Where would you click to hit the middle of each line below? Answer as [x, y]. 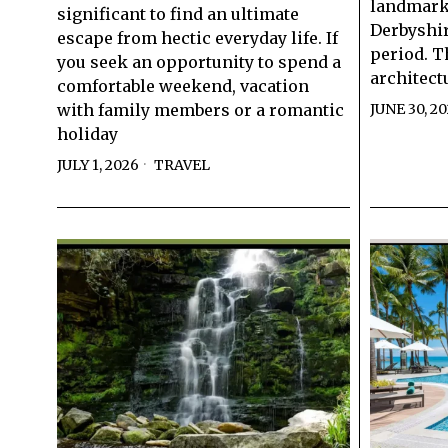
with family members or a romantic [200, 109]
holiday [87, 133]
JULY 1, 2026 [98, 164]
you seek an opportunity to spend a [199, 61]
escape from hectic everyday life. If [197, 37]
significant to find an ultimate [178, 13]
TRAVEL [182, 164]
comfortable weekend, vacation [183, 85]
